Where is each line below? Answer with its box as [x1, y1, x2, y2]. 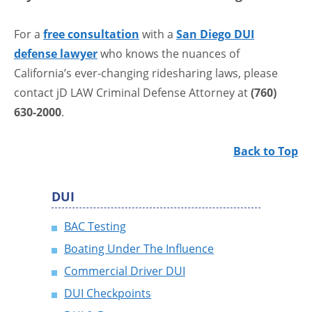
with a [139, 26, 176, 42]
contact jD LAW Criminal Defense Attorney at [14, 85, 251, 101]
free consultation [43, 26, 139, 42]
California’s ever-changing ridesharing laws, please [14, 65, 278, 81]
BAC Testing [64, 219, 126, 235]
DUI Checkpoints [64, 286, 151, 302]
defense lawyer [14, 46, 97, 62]
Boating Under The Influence [64, 241, 214, 257]
